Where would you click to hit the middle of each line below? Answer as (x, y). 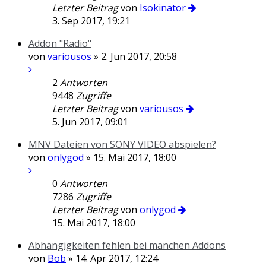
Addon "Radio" (60, 43)
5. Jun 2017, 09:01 (90, 122)
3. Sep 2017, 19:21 (91, 21)
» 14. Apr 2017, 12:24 (112, 258)
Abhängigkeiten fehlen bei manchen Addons (127, 245)
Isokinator (163, 8)
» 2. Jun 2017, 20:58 (134, 56)
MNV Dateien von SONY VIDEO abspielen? (122, 144)
